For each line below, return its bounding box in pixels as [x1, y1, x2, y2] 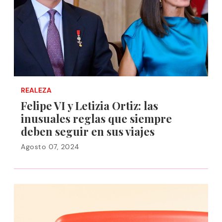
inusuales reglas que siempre [21, 111, 172, 126]
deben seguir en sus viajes [21, 124, 155, 139]
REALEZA [21, 86, 52, 95]
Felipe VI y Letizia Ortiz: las [21, 98, 158, 113]
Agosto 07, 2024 [21, 142, 80, 151]
